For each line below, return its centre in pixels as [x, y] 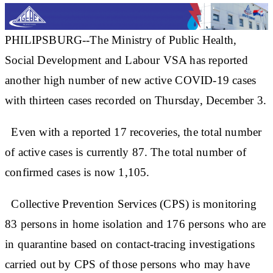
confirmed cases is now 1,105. [77, 172]
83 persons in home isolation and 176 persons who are [135, 224]
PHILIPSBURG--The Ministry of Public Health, [121, 40]
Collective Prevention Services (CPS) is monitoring [131, 204]
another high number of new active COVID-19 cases [131, 80]
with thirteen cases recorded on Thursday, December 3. [136, 100]
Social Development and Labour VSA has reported [126, 60]
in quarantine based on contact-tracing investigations [130, 244]
